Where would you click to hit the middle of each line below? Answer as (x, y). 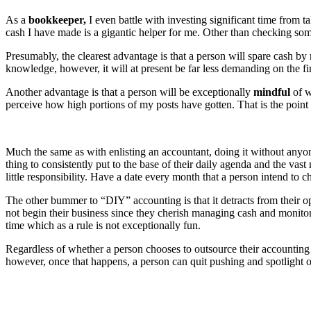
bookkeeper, (59, 20)
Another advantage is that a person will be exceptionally (129, 92)
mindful (272, 92)
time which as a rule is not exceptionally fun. (103, 226)
